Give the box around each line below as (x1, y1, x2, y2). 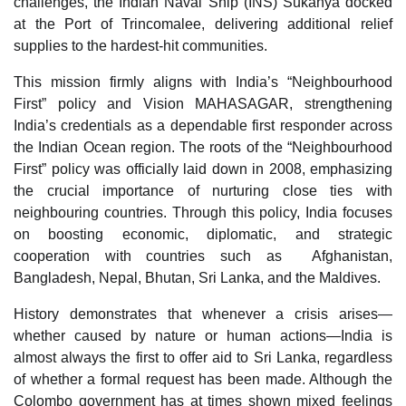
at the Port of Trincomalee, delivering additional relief (14, 16, 392, 32)
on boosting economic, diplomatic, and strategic (14, 227, 392, 242)
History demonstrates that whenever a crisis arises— (14, 306, 392, 322)
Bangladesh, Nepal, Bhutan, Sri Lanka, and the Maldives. (14, 270, 381, 285)
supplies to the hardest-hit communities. (14, 38, 267, 53)
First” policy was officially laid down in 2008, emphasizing (14, 161, 392, 177)
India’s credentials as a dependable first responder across (14, 118, 392, 133)
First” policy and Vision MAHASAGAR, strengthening (14, 96, 392, 111)
